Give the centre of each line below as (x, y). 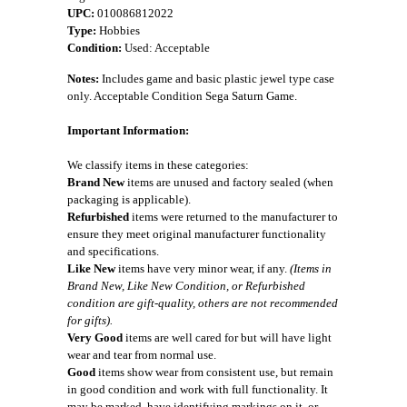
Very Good (95, 338)
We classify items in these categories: (158, 165)
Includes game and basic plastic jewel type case (217, 79)
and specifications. (113, 251)
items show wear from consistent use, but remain (214, 372)
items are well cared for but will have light (227, 338)
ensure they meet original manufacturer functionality (197, 234)
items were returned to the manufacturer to (233, 217)
